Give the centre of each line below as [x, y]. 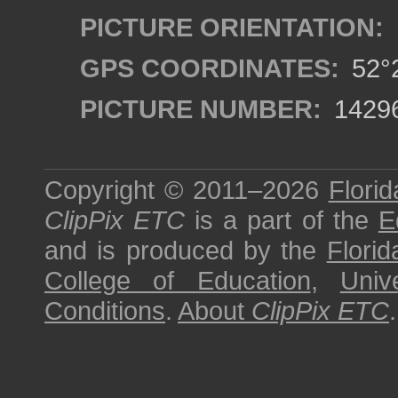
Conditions [105, 310]
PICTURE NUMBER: [201, 109]
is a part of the [282, 220]
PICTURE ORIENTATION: [232, 27]
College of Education [178, 280]
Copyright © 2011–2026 [187, 190]
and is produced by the [186, 250]
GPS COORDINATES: [210, 68]
